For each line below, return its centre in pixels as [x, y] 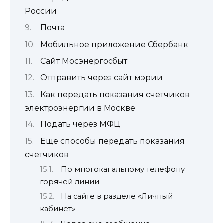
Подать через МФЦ [80, 124]
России [41, 11]
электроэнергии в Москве [80, 108]
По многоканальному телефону [122, 169]
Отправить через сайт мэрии [101, 78]
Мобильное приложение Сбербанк [114, 44]
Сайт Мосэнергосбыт [84, 61]
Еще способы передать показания [112, 141]
